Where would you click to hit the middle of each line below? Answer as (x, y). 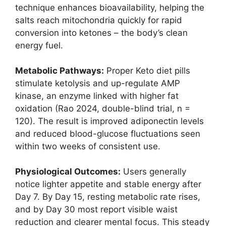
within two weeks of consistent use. (88, 146)
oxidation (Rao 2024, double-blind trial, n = (103, 108)
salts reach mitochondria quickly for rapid (99, 20)
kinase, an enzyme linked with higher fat (97, 96)
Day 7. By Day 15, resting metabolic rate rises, (108, 196)
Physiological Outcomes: (68, 171)
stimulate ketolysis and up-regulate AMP (98, 83)
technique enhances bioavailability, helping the (110, 7)
